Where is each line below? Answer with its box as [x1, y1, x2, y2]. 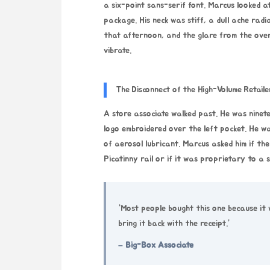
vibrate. [104, 46, 131, 55]
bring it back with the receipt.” [118, 219, 230, 228]
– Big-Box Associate [118, 240, 193, 250]
